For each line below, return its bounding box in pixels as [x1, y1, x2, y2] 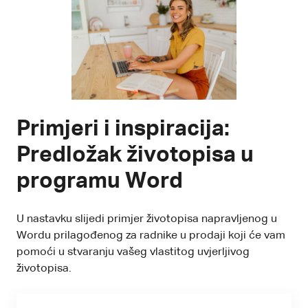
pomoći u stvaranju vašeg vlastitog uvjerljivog [16, 246, 250, 258]
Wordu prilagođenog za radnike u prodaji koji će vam [16, 230, 285, 241]
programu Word [16, 170, 183, 192]
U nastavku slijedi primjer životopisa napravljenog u [16, 213, 277, 225]
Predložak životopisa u [16, 144, 254, 166]
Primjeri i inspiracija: [16, 118, 230, 140]
